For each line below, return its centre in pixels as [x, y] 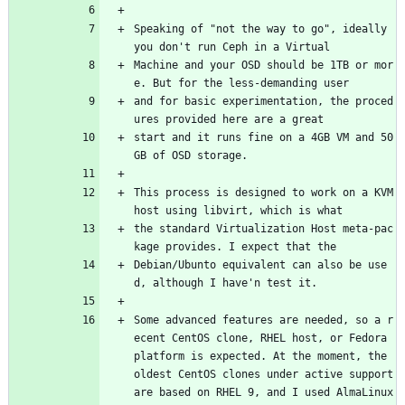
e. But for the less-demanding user [241, 84]
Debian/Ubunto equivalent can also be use [260, 265]
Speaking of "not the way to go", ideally [260, 29]
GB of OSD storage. [191, 156]
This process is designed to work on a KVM [264, 193]
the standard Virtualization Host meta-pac [264, 229]
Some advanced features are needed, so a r [264, 320]
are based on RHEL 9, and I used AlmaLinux [264, 393]
